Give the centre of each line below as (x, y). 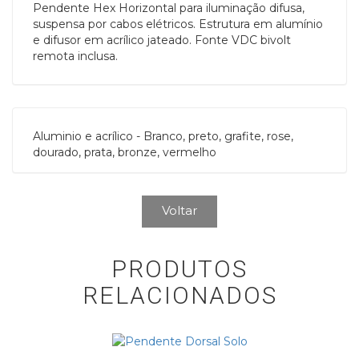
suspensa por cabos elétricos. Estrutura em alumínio (178, 24)
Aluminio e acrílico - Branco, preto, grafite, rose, (163, 136)
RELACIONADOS (179, 295)
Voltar (179, 210)
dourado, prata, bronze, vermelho (125, 152)
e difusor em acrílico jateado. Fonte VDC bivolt (162, 40)
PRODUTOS (179, 269)
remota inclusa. (75, 56)
